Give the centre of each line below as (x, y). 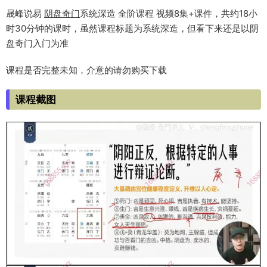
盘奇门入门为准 (37, 44)
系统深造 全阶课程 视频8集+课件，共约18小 (169, 14)
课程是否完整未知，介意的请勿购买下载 (86, 70)
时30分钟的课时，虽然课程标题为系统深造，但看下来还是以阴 (132, 29)
